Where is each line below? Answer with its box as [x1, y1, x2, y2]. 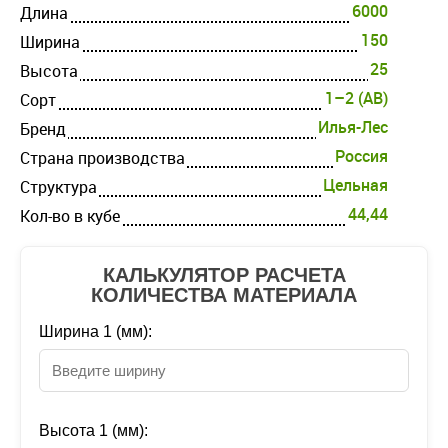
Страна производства [20, 146, 185, 169]
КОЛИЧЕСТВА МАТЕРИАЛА [91, 283, 357, 306]
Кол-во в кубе [20, 204, 120, 227]
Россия [335, 144, 388, 167]
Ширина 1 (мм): [39, 322, 152, 340]
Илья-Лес [318, 115, 388, 138]
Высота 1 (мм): [39, 421, 148, 439]
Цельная [323, 173, 388, 196]
